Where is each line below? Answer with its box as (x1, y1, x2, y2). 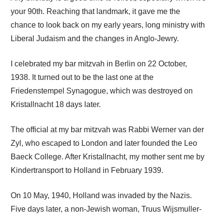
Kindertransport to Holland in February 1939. (11, 166, 164, 175)
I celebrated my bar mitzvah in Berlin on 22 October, (11, 60, 187, 68)
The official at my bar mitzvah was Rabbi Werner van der (11, 125, 204, 134)
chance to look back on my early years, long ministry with (11, 21, 205, 30)
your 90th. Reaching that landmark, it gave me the (11, 7, 181, 16)
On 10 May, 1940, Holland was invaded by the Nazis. (11, 191, 192, 200)
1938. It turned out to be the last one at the (11, 73, 154, 82)
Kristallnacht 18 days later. (11, 100, 101, 109)
